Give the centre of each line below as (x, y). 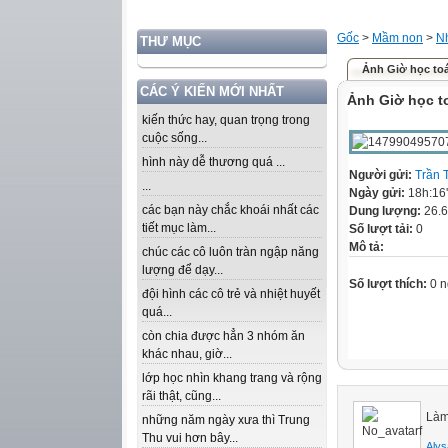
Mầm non (397, 38)
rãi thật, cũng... (181, 396)
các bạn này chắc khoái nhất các (230, 210)
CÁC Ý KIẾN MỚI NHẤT (212, 91)
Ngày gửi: (378, 193)
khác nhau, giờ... (187, 354)
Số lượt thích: (388, 283)
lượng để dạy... (182, 270)
